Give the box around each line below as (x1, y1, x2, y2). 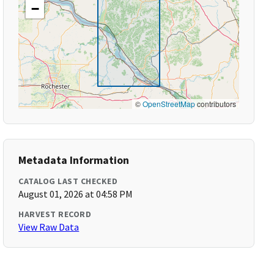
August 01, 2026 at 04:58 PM (18, 188, 133, 200)
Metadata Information (18, 153, 130, 167)
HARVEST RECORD (18, 209, 92, 220)
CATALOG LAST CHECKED (18, 176, 118, 187)
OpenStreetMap (142, 98, 195, 109)
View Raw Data (18, 221, 80, 233)
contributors (194, 98, 236, 109)
